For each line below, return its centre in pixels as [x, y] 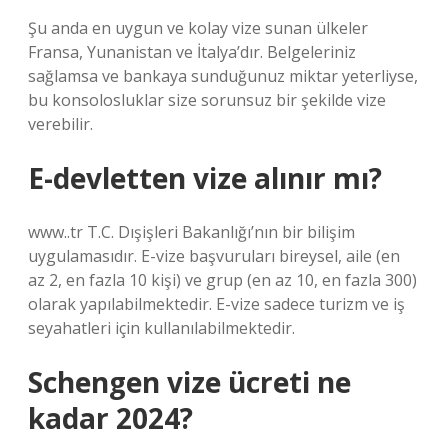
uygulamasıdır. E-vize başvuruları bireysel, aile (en [214, 256]
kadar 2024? [110, 418]
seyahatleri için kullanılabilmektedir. [161, 328]
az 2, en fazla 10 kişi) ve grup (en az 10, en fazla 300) [222, 280]
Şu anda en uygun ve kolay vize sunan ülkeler [198, 28]
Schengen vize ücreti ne [189, 382]
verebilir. [60, 124]
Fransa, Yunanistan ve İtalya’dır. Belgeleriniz [192, 52]
